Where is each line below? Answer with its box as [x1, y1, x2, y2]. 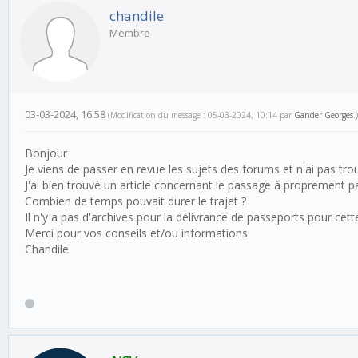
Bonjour [25, 145, 67, 161]
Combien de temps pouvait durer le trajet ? [25, 193, 246, 209]
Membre [109, 26, 150, 40]
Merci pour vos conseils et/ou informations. [25, 225, 250, 241]
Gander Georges [294, 109, 353, 121]
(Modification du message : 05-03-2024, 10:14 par [108, 109, 294, 121]
